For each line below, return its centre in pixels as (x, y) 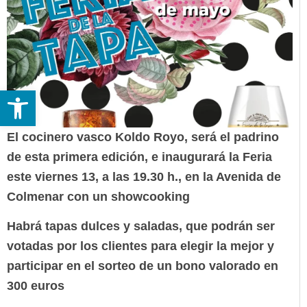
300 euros (36, 286)
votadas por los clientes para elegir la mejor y (140, 246)
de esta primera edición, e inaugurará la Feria (139, 157)
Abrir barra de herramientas (142, 97)
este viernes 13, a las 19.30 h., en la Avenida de (144, 177)
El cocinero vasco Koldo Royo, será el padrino (143, 137)
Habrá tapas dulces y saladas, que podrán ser (141, 226)
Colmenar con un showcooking (98, 197)
